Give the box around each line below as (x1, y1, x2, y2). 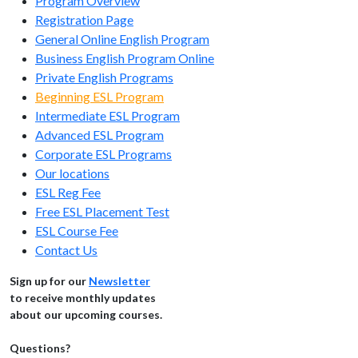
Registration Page (35, 12, 133, 28)
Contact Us (35, 242, 97, 258)
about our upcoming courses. (10, 308, 162, 322)
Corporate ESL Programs (35, 146, 172, 162)
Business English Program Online (35, 50, 214, 66)
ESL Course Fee (35, 223, 118, 239)
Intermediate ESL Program (35, 108, 180, 124)
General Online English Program (35, 31, 209, 47)
